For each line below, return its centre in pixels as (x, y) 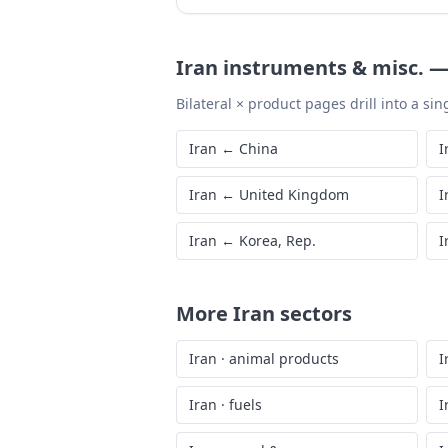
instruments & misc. (323, 67)
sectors (313, 313)
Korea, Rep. (277, 240)
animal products (284, 358)
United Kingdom (294, 194)
